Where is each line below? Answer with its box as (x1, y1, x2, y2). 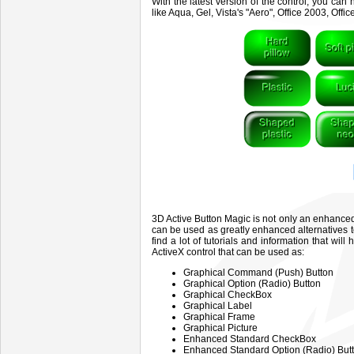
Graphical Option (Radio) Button (183, 278, 321, 289)
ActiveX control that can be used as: (152, 247, 304, 258)
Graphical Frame (183, 311, 255, 322)
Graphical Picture (183, 322, 258, 333)
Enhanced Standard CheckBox (183, 333, 316, 345)
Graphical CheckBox (183, 289, 272, 300)
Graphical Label (183, 300, 252, 311)
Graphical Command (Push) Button (183, 267, 333, 278)
